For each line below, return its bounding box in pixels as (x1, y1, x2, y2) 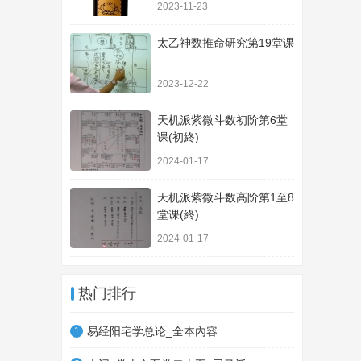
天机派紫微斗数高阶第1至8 (157, 191, 294, 204)
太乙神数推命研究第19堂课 (157, 36, 294, 49)
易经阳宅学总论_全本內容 (87, 325, 218, 338)
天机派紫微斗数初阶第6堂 (157, 114, 288, 127)
